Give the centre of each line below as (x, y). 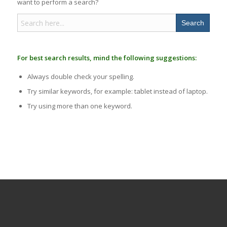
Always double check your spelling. (81, 77)
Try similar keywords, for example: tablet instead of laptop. (117, 91)
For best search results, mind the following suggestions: (107, 58)
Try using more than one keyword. (80, 106)
